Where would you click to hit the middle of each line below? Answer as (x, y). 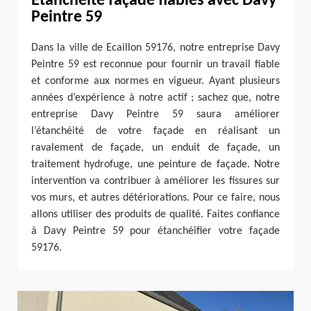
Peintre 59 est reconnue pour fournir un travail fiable (155, 64)
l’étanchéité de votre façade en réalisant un (155, 131)
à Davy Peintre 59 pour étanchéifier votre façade (155, 231)
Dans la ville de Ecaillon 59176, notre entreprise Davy (155, 48)
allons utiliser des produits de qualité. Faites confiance (155, 214)
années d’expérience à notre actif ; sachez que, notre (155, 98)
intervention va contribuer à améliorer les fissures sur (155, 181)
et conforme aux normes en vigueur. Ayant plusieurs (155, 81)
